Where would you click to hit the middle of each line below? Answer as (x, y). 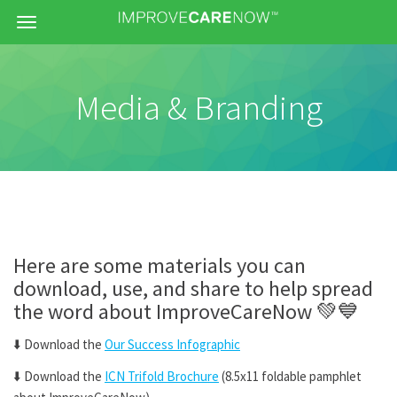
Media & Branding (198, 107)
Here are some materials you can (160, 265)
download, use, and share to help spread (193, 288)
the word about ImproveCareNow (165, 311)
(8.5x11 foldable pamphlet (290, 376)
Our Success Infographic (172, 344)
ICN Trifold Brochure (162, 376)
